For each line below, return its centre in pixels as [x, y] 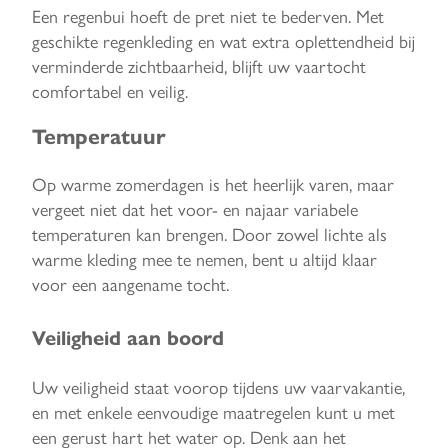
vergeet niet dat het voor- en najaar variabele [195, 209]
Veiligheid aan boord [128, 338]
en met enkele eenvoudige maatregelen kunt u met [213, 412]
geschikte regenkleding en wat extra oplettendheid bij [223, 41]
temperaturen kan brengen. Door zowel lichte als [209, 234]
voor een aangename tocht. [130, 284]
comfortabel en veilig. [110, 91]
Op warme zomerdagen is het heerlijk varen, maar [213, 184]
